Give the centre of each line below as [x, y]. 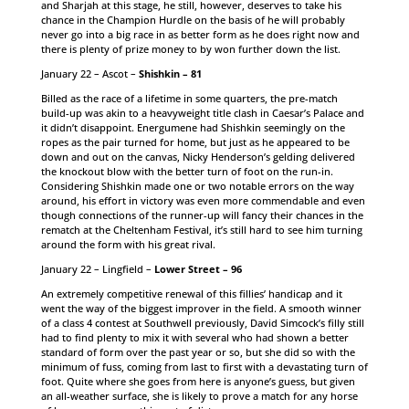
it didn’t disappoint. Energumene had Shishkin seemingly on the [193, 127]
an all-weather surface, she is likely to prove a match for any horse [199, 396]
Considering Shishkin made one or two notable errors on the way [197, 186]
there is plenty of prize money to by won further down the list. [190, 49]
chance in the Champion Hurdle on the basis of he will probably [193, 20]
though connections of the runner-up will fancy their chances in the [202, 215]
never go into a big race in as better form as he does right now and [200, 34]
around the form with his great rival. [128, 244]
